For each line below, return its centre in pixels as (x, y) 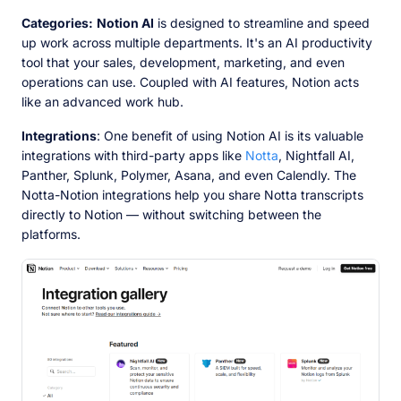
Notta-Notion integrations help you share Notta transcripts (192, 194)
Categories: (57, 22)
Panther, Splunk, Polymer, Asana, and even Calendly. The (189, 175)
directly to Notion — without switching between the (171, 214)
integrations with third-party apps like (133, 155)
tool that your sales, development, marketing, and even (183, 62)
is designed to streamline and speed (262, 22)
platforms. (53, 234)
